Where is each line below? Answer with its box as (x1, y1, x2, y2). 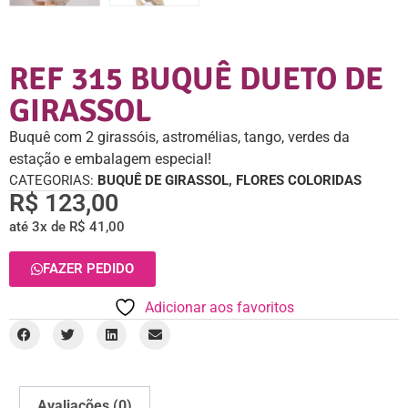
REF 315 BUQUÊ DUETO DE (9, 58, 383, 98)
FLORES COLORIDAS (236, 171, 362, 189)
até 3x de (9, 219, 69, 236)
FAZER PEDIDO (43, 260, 134, 277)
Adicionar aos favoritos (145, 298, 294, 316)
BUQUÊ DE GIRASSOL (97, 171, 229, 189)
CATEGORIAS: (9, 171, 97, 189)
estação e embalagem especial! (9, 149, 211, 168)
